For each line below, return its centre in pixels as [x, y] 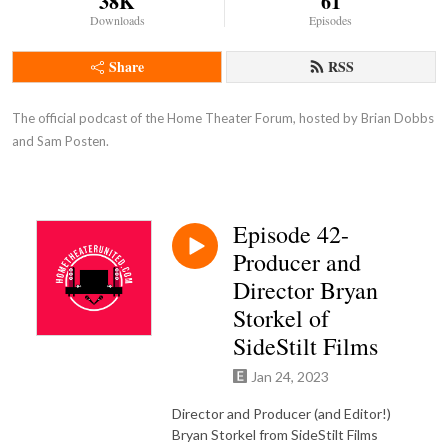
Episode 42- [291, 234]
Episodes [331, 20]
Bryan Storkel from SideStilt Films [275, 434]
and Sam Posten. [60, 141]
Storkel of [281, 318]
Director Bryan [305, 290]
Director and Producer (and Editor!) [281, 413]
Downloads [117, 20]
